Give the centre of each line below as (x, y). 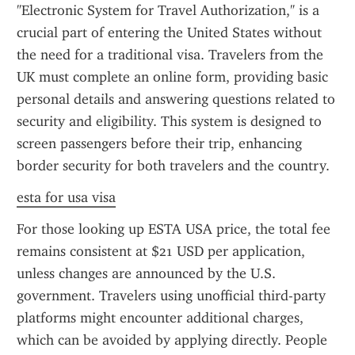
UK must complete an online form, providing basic (172, 77)
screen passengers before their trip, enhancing (159, 143)
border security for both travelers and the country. (173, 166)
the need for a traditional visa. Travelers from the (170, 55)
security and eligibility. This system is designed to (169, 121)
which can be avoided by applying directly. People (172, 340)
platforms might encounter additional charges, (160, 318)
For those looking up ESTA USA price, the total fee (174, 229)
